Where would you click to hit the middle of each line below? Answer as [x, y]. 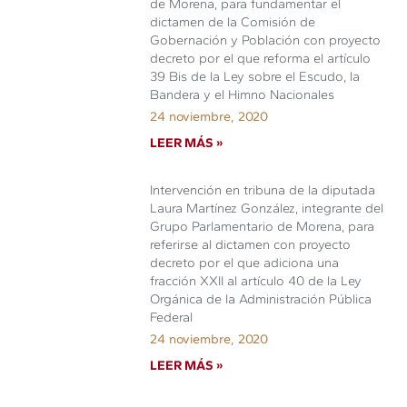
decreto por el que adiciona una [245, 262]
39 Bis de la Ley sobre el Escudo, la [255, 76]
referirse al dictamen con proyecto [251, 244]
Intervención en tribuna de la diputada [263, 189]
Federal [172, 317]
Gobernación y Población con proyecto [266, 40]
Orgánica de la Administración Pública [261, 298]
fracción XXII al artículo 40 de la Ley [256, 280]
